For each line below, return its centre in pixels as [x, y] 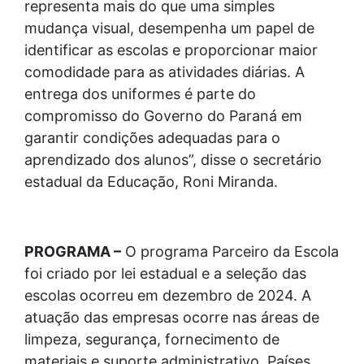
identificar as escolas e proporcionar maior [171, 50]
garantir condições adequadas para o [152, 138]
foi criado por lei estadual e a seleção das [165, 274]
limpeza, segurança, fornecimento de [152, 340]
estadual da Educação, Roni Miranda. [151, 182]
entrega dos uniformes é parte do [140, 94]
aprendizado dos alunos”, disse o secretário [173, 160]
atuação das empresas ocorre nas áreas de [172, 318]
